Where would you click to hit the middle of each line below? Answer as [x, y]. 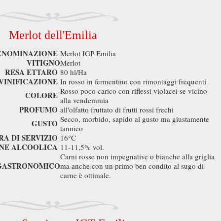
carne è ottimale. [86, 175]
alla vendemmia [84, 100]
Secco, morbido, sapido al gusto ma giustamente [135, 119]
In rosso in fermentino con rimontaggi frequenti [134, 81]
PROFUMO [38, 110]
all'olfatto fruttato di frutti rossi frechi [117, 110]
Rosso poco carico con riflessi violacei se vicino [134, 91]
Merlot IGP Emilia [88, 53]
